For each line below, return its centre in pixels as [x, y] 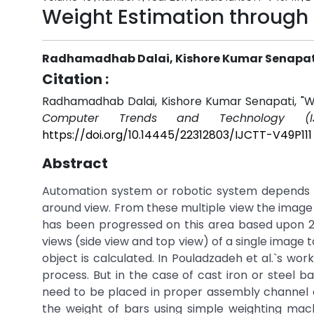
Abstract [75, 163]
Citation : [75, 79]
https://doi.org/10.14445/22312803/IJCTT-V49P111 [177, 135]
